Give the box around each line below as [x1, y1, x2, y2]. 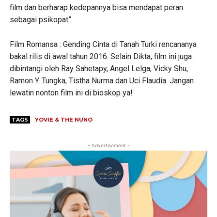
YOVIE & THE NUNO [35, 116, 93, 123]
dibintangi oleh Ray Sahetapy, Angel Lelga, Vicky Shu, [10, 63, 188, 73]
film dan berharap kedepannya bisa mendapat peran [10, 2, 183, 12]
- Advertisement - [87, 142, 130, 148]
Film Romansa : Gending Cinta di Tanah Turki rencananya [10, 39, 197, 49]
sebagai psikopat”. [10, 15, 73, 24]
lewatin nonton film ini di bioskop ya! [10, 88, 133, 97]
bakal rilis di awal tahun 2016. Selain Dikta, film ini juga [10, 51, 192, 61]
